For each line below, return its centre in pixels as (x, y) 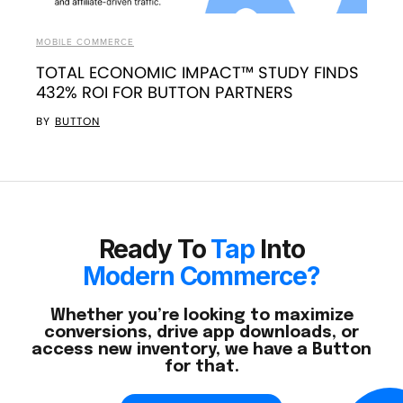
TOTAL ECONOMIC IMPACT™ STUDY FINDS (197, 73)
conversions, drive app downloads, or (201, 333)
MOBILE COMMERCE (85, 42)
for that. (201, 367)
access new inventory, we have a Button (201, 350)
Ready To (155, 250)
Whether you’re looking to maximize (201, 316)
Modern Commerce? (201, 277)
